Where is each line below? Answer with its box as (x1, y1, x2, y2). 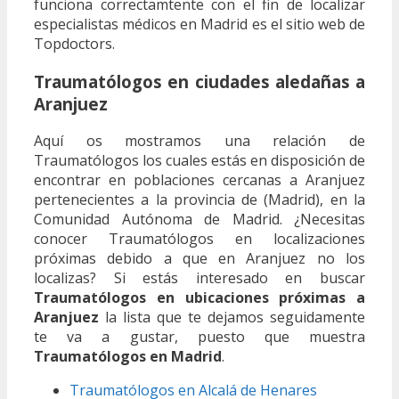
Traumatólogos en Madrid (34, 346, 222, 367)
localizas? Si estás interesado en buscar (34, 268, 365, 289)
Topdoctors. (34, 33, 115, 53)
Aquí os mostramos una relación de (34, 131, 365, 151)
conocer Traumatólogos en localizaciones (34, 229, 365, 249)
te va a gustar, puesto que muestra (34, 327, 365, 347)
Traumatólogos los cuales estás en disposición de (34, 151, 365, 171)
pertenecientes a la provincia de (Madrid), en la (34, 190, 365, 210)
